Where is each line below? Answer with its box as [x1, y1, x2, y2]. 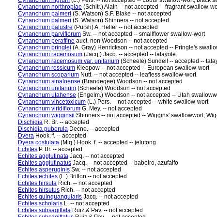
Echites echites [18, 173, 58, 180]
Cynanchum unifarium [18, 85, 76, 92]
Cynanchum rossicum [18, 64, 75, 71]
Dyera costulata [18, 139, 59, 146]
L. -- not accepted [62, 200, 109, 207]
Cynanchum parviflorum [18, 31, 81, 37]
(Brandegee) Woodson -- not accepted [80, 78, 183, 85]
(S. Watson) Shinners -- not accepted [71, 17, 169, 24]
